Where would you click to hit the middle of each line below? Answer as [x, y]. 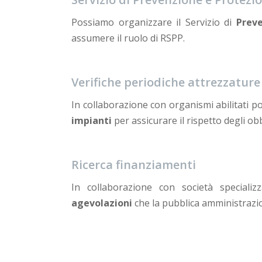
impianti [92, 120]
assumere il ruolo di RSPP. [128, 38]
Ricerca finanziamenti [134, 164]
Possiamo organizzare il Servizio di [154, 22]
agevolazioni [102, 203]
